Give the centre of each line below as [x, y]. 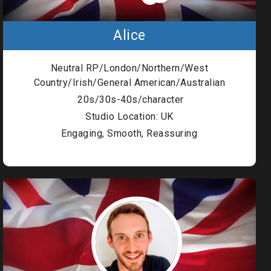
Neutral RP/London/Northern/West [129, 68]
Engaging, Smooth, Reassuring [129, 133]
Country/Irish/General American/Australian [129, 83]
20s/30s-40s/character [129, 100]
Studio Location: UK [129, 116]
